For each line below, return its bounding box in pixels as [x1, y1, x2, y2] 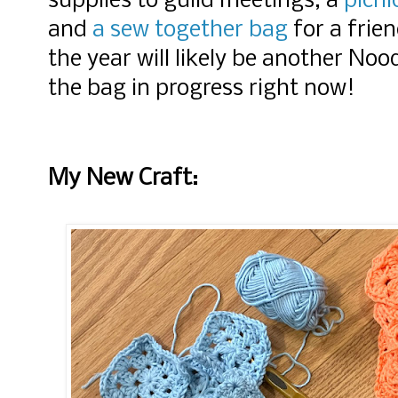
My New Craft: [48, 166, 198, 192]
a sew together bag [92, 19, 288, 44]
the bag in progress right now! [48, 77, 354, 102]
